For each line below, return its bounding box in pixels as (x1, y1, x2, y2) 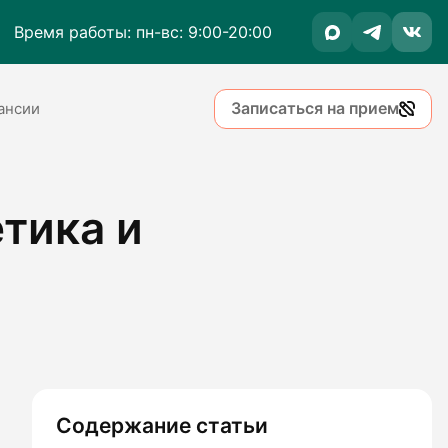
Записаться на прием (231, 99, 399, 119)
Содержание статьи (56, 412, 268, 438)
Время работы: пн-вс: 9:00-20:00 (14, 22, 272, 42)
